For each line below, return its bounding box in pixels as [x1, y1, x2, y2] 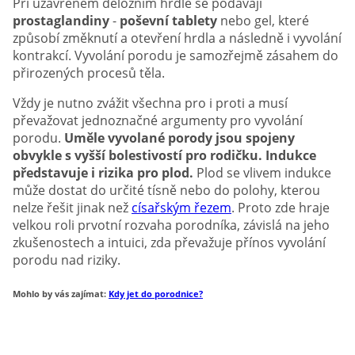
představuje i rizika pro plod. [13, 164, 193, 182]
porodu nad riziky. [13, 251, 120, 269]
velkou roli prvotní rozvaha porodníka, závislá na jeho [13, 216, 330, 235]
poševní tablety [120, 12, 217, 30]
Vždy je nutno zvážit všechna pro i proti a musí [13, 94, 288, 113]
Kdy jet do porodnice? [109, 288, 203, 300]
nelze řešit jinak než [13, 199, 132, 217]
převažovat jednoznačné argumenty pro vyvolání [13, 112, 303, 130]
